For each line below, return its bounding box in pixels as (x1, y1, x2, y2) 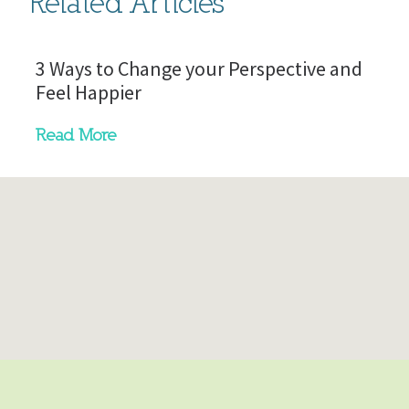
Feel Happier (36, 79, 142, 106)
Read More (36, 125, 118, 145)
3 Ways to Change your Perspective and (36, 56, 363, 82)
